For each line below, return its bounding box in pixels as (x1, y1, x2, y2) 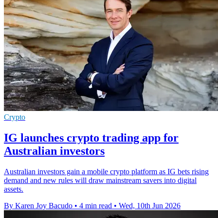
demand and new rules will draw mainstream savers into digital (4, 176, 197, 184)
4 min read (79, 201, 112, 210)
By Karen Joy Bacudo (4, 201, 73, 210)
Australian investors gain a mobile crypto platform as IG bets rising (4, 167, 209, 176)
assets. (4, 184, 23, 193)
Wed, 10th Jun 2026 (119, 201, 181, 210)
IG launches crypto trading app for (4, 131, 179, 145)
